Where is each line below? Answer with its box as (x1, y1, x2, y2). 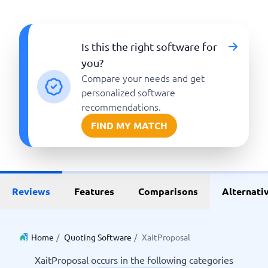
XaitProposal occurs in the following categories (35, 254, 233, 266)
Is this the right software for (81, 40, 218, 53)
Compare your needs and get (81, 71, 205, 84)
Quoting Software (64, 232, 132, 242)
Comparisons (138, 185, 198, 197)
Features (74, 185, 114, 197)
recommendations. (81, 100, 162, 113)
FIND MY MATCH (91, 119, 168, 132)
